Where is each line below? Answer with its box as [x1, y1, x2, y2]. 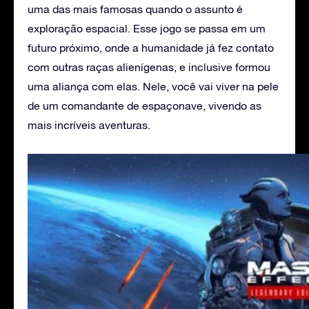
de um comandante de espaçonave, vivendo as [28, 99, 261, 112]
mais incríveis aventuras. [28, 118, 150, 131]
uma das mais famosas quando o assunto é [28, 2, 243, 15]
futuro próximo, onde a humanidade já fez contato [28, 41, 274, 54]
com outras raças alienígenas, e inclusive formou [28, 60, 270, 73]
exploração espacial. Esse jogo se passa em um [28, 21, 266, 34]
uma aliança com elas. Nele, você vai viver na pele [28, 79, 279, 92]
